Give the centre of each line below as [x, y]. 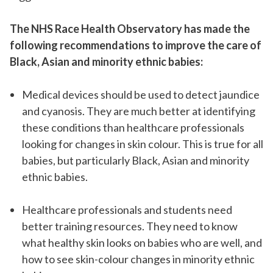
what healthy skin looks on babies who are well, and [142, 243]
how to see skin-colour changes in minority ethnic [138, 259]
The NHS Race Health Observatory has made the [130, 29]
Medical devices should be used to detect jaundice [140, 95]
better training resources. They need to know [129, 226]
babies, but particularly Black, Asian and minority [135, 161]
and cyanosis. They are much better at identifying [138, 111]
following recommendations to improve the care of [136, 45]
